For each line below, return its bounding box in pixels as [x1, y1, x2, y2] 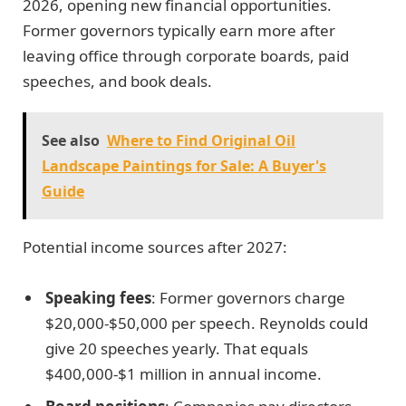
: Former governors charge [151, 287, 345, 309]
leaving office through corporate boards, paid [23, 44, 349, 66]
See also [42, 130, 100, 150]
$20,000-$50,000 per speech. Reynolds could [45, 313, 368, 334]
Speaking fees [45, 287, 151, 309]
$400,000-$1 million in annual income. [45, 363, 322, 385]
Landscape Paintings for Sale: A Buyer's [42, 156, 326, 176]
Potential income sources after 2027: [23, 237, 287, 257]
